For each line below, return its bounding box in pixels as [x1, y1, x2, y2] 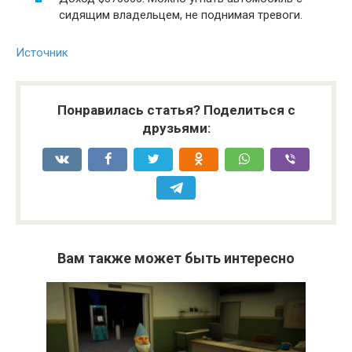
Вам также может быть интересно [57, 250, 295, 266]
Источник [16, 46, 68, 60]
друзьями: [141, 120, 211, 136]
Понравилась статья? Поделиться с [57, 102, 295, 118]
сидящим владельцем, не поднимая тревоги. [59, 8, 302, 22]
